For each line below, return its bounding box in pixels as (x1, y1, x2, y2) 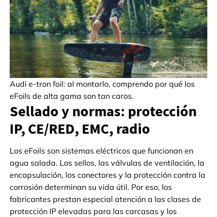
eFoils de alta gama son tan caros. (10, 91, 134, 101)
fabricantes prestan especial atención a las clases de (10, 194, 201, 204)
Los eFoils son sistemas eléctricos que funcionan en (10, 146, 193, 156)
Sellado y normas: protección (10, 102, 197, 121)
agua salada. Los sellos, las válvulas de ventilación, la (10, 158, 204, 168)
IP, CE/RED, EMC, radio (10, 119, 150, 138)
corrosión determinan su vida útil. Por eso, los (10, 182, 172, 192)
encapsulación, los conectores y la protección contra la (10, 170, 205, 180)
